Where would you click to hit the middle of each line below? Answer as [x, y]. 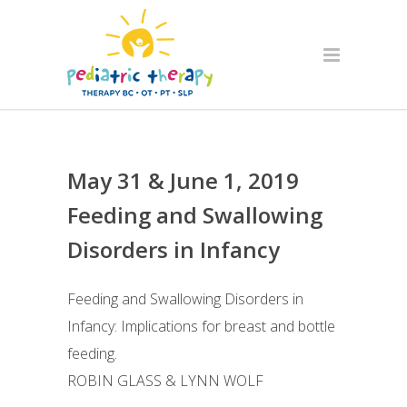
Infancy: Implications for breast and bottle [201, 326]
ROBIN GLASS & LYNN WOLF [165, 381]
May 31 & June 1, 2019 [183, 180]
